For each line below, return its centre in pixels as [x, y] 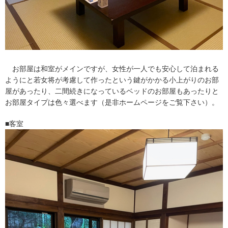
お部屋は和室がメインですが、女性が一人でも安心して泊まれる [112, 69]
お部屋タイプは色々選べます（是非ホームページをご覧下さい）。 [112, 103]
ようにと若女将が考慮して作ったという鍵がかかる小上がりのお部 [112, 80]
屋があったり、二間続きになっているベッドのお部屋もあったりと [112, 91]
